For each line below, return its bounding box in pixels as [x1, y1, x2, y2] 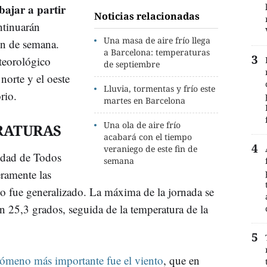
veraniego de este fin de [104, 142, 198, 154]
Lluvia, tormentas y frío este [104, 82, 216, 94]
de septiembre [104, 58, 160, 70]
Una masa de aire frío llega [104, 34, 211, 46]
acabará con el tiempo [104, 131, 193, 142]
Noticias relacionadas [94, 9, 200, 23]
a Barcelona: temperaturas [104, 46, 210, 58]
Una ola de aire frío [104, 119, 181, 131]
